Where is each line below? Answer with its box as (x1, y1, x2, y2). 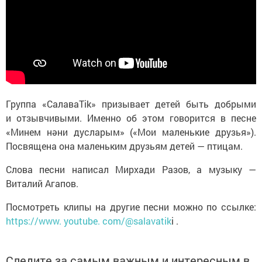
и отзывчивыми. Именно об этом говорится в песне (6, 112, 256, 125)
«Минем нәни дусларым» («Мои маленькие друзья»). (6, 126, 256, 139)
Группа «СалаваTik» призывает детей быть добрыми (6, 98, 256, 111)
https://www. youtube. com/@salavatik (6, 215, 171, 227)
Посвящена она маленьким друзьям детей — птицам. (6, 140, 245, 153)
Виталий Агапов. (6, 177, 78, 190)
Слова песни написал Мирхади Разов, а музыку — (6, 163, 256, 176)
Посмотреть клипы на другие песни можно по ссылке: (6, 201, 256, 213)
